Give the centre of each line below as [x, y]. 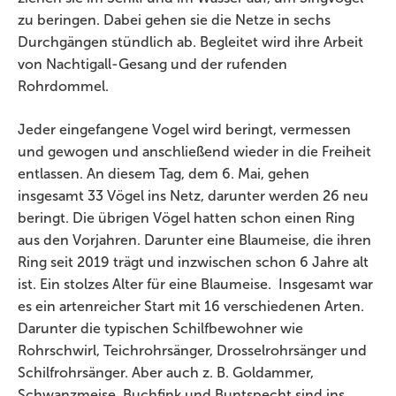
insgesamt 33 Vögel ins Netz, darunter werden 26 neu [193, 196]
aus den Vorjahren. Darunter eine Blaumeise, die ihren [194, 240]
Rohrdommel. [63, 86]
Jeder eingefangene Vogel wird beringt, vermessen [184, 129]
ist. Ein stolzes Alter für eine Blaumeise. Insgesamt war [195, 284]
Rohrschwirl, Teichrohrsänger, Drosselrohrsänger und [192, 350]
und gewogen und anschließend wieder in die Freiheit [194, 152]
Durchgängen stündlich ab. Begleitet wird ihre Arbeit [190, 42]
